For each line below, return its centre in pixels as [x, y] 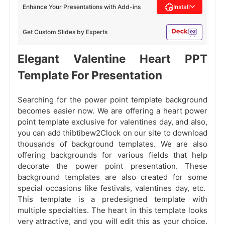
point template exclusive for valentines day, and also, [113, 122]
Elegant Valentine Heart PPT [113, 59]
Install [182, 7]
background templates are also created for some [113, 177]
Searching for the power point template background [113, 100]
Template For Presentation [90, 75]
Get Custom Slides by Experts [65, 32]
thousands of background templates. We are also [113, 144]
